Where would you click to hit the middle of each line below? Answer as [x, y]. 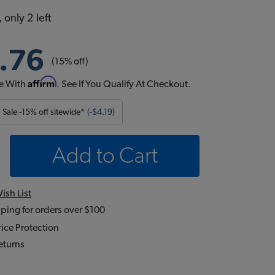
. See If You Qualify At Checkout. [124, 84]
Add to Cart [105, 156]
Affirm [42, 82]
